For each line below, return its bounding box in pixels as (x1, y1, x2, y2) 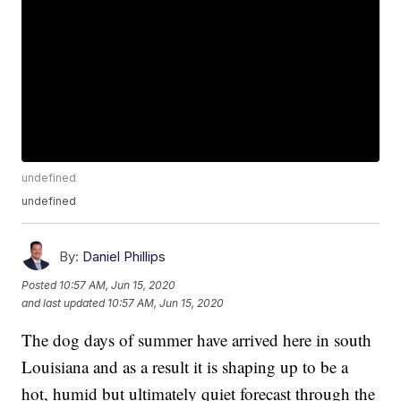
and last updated (21, 295, 106, 310)
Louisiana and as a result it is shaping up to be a (21, 355, 349, 379)
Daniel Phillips (82, 248, 166, 266)
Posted (21, 277, 60, 292)
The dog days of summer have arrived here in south (21, 328, 372, 352)
